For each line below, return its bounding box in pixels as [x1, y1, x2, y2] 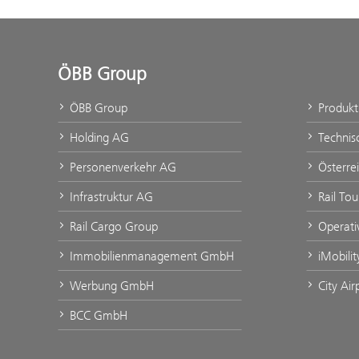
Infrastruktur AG [70, 189, 153, 204]
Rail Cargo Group [70, 219, 158, 234]
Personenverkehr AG [70, 159, 176, 175]
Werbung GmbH [70, 278, 154, 293]
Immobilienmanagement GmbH [70, 248, 234, 264]
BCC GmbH [70, 308, 127, 323]
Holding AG [70, 130, 129, 145]
